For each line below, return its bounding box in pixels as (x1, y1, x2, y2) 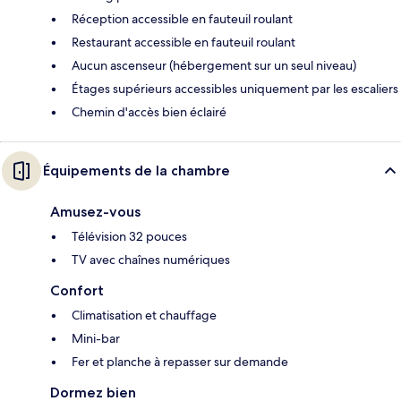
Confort (50, 281, 104, 299)
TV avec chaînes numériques (72, 251, 230, 268)
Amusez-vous (50, 202, 141, 220)
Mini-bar (72, 329, 120, 346)
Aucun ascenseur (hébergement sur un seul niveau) (72, 56, 356, 73)
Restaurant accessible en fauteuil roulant (72, 33, 295, 50)
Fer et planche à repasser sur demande (72, 353, 288, 370)
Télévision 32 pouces (72, 227, 187, 244)
